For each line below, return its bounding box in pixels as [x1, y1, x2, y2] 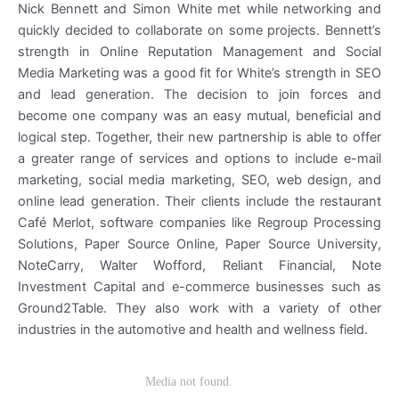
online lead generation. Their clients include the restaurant [18, 193, 381, 210]
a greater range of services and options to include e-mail [18, 151, 381, 167]
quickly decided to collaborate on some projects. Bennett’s [18, 22, 381, 39]
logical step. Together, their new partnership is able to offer [18, 129, 381, 146]
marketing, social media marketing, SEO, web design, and [18, 172, 381, 189]
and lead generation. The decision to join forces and [18, 86, 381, 103]
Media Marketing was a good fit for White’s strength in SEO [18, 65, 381, 82]
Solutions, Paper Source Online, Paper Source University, [18, 236, 381, 253]
